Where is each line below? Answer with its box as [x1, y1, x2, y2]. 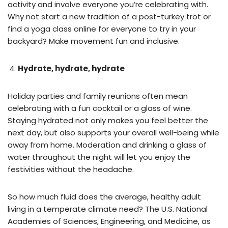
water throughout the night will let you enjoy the [8, 151, 190, 162]
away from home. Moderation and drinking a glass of [8, 139, 207, 150]
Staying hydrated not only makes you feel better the [8, 115, 208, 126]
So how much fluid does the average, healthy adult [8, 191, 201, 202]
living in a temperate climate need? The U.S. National [8, 203, 208, 214]
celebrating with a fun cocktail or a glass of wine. [8, 102, 192, 113]
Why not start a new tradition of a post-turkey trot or [8, 11, 211, 22]
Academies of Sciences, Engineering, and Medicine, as [8, 215, 211, 226]
